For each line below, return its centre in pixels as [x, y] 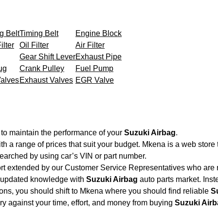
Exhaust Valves [46, 80]
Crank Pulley [42, 68]
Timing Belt [39, 33]
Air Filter [90, 45]
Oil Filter [34, 45]
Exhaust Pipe [99, 56]
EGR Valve [95, 80]
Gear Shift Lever [47, 56]
